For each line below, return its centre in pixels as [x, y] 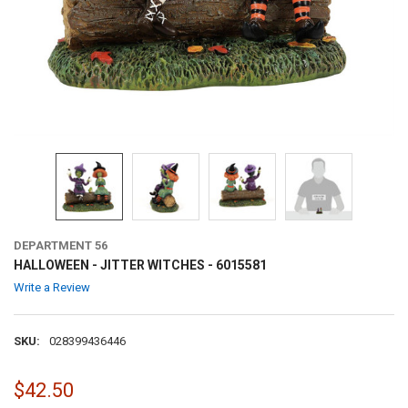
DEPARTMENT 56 [60, 245]
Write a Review [51, 287]
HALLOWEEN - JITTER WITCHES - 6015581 [140, 265]
